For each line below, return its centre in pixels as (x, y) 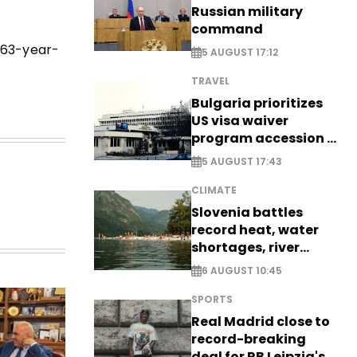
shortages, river (246, 247)
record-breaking (249, 339)
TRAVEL (211, 80)
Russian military (247, 11)
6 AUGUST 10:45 (242, 271)
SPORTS (212, 300)
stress (212, 265)
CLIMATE (214, 190)
